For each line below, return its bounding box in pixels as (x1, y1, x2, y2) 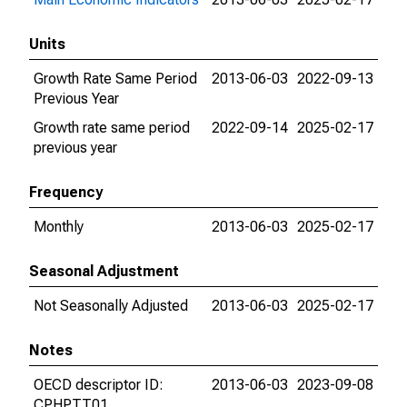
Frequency (29, 184, 103, 201)
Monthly (34, 218, 84, 235)
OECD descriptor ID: (34, 376, 164, 393)
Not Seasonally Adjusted (34, 297, 188, 314)
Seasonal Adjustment (29, 263, 179, 280)
